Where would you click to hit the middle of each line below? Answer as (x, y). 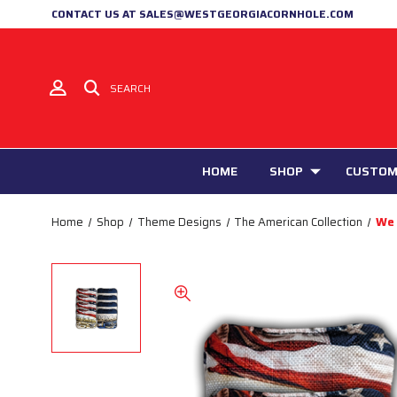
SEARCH (130, 88)
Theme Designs (179, 222)
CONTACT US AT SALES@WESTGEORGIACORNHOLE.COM (202, 14)
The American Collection (299, 222)
